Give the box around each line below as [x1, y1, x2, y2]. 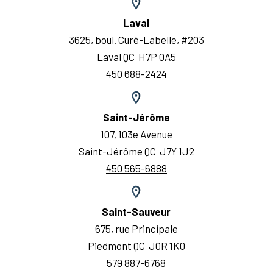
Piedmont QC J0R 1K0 [87, 239, 185, 252]
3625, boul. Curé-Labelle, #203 [68, 33, 204, 46]
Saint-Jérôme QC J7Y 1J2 [78, 144, 194, 157]
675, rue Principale [94, 222, 178, 235]
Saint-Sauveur [102, 205, 171, 218]
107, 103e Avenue [100, 127, 172, 140]
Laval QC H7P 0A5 [96, 50, 176, 63]
